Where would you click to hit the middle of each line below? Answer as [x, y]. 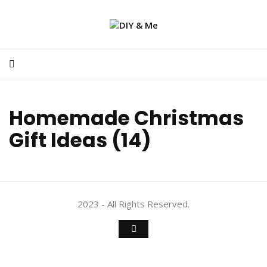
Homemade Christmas [126, 118]
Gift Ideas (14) [80, 140]
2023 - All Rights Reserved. [133, 204]
